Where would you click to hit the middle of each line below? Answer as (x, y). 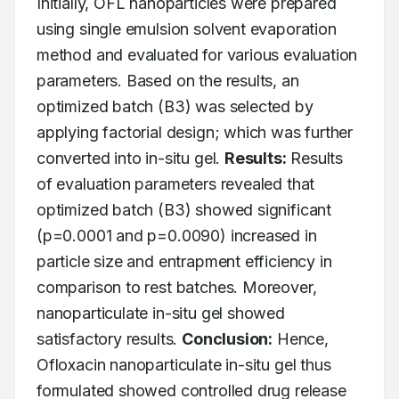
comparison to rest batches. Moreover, (177, 287)
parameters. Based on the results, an (168, 81)
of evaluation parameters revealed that (176, 184)
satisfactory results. (110, 339)
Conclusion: (228, 339)
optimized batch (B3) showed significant (184, 210)
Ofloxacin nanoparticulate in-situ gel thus (184, 365)
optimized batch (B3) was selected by (175, 106)
